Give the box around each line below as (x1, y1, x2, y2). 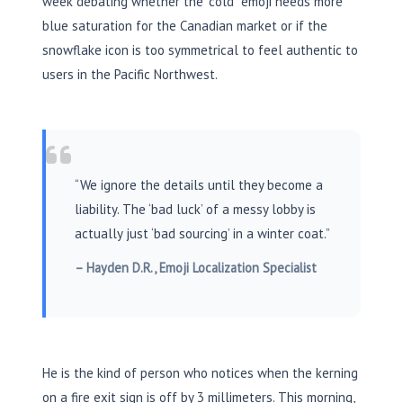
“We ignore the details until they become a (75, 176, 323, 194)
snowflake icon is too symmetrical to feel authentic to (42, 41, 358, 59)
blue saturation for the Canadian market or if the (42, 17, 327, 35)
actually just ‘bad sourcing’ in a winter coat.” (75, 225, 330, 243)
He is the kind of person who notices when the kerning (42, 363, 358, 381)
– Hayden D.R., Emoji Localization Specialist (75, 258, 317, 276)
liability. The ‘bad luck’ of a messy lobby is (75, 201, 316, 219)
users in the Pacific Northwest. (42, 66, 218, 84)
